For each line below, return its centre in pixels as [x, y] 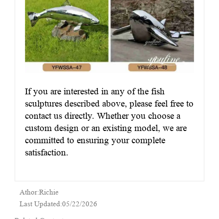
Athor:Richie [39, 192]
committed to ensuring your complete [95, 140]
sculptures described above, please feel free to [109, 103]
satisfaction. [47, 152]
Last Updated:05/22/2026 [58, 204]
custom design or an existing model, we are [106, 128]
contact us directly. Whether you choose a [103, 115]
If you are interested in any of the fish [95, 91]
